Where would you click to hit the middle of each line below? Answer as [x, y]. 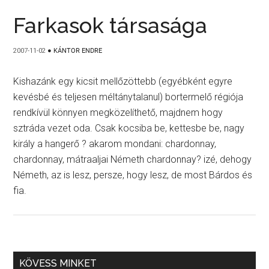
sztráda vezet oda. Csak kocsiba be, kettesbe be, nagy [129, 128]
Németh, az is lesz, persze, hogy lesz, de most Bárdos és [133, 175]
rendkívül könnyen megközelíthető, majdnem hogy [118, 113]
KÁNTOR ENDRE [78, 51]
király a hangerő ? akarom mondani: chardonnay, [115, 144]
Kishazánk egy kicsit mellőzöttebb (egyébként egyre [123, 81]
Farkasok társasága [110, 25]
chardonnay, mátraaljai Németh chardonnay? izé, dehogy [133, 159]
